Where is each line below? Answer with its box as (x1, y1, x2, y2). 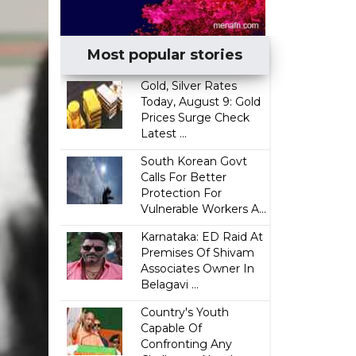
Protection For (141, 186, 222, 200)
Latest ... (141, 126, 188, 141)
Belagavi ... (141, 277, 199, 292)
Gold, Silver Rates (141, 79, 238, 93)
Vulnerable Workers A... (141, 202, 267, 216)
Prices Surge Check (141, 110, 250, 125)
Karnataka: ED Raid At (141, 230, 264, 244)
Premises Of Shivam (141, 246, 255, 260)
